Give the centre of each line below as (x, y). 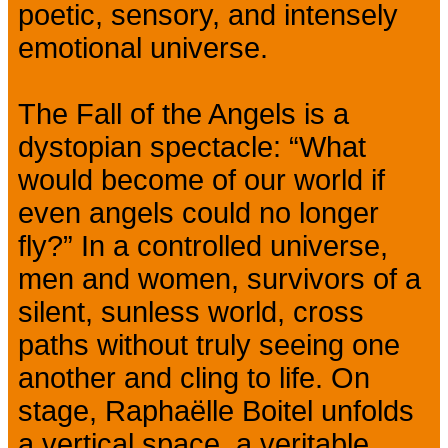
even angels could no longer (198, 212)
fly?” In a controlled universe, (203, 245)
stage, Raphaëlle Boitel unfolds (216, 410)
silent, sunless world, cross (191, 311)
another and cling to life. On (194, 377)
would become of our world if (201, 179)
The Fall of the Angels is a (183, 113)
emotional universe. (143, 47)
